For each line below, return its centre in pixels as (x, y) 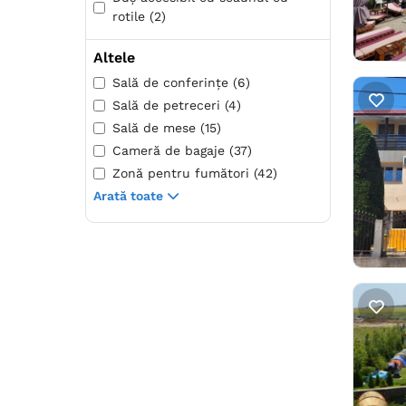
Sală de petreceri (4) (177, 106)
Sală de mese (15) (167, 128)
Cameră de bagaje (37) (182, 151)
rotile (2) (139, 17)
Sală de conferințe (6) (181, 83)
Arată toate (128, 196)
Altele (114, 58)
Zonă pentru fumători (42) (195, 174)
